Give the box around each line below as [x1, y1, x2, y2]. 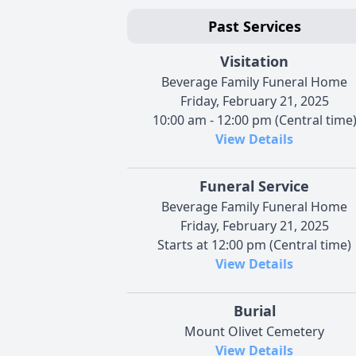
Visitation [220, 51, 288, 71]
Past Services [207, 16, 301, 36]
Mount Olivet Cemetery [184, 322, 324, 340]
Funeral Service [199, 176, 309, 195]
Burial [233, 300, 276, 320]
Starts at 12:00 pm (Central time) [157, 235, 351, 253]
